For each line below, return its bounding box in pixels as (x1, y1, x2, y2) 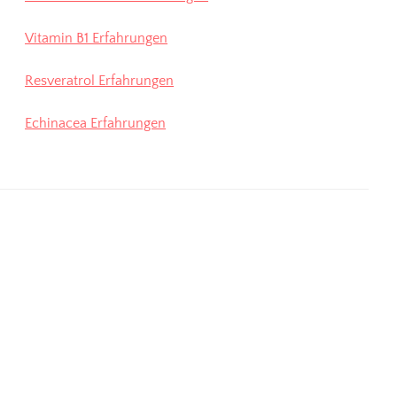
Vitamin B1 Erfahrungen (25, 30, 167, 46)
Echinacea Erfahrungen (25, 115, 166, 131)
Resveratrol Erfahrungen (25, 73, 174, 89)
